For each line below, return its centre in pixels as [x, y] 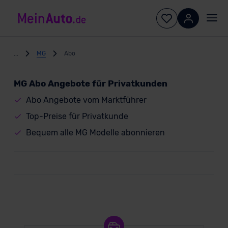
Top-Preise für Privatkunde [77, 116]
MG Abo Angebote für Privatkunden [90, 83]
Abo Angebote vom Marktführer [86, 100]
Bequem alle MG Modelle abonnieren [95, 133]
